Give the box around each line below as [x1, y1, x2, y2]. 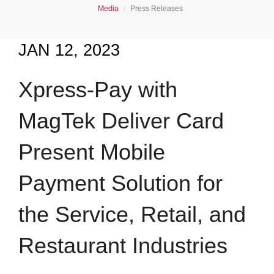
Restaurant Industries [18, 233, 228, 258]
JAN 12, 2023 [18, 41, 120, 59]
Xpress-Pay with [18, 77, 177, 102]
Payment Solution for [18, 171, 223, 196]
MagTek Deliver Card [18, 108, 224, 133]
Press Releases [130, 4, 183, 13]
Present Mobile [18, 139, 165, 165]
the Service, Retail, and [18, 202, 246, 227]
